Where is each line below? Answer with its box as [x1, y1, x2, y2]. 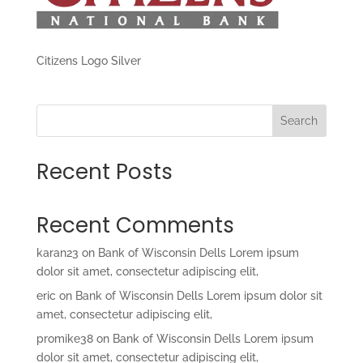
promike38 [36, 331, 93, 345]
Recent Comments [36, 210, 234, 240]
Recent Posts [36, 156, 173, 186]
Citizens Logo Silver [36, 53, 141, 67]
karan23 [36, 246, 79, 259]
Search [280, 113, 318, 127]
